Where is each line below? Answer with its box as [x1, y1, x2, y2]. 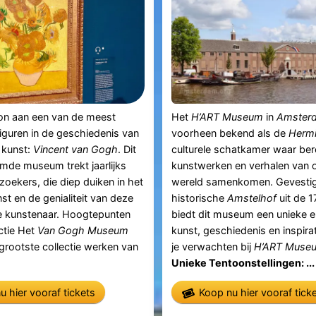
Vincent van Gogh [32, 142, 118, 155]
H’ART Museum [191, 110, 264, 123]
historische [171, 191, 228, 204]
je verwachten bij [171, 240, 255, 253]
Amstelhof [227, 191, 277, 204]
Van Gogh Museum [37, 224, 128, 236]
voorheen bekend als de [171, 126, 289, 139]
